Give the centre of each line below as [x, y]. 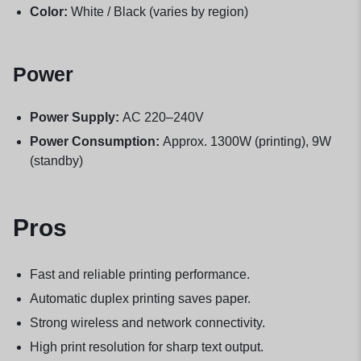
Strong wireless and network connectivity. [147, 322]
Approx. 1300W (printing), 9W [245, 141]
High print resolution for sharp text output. [146, 346]
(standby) [56, 160]
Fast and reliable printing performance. [139, 274]
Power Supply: [74, 117]
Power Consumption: [94, 141]
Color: [48, 11]
